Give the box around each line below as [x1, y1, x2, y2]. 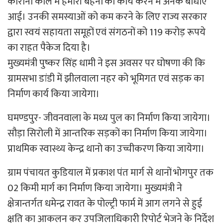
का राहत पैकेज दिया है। [7, 39, 91, 57]
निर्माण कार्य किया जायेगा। [7, 86, 100, 103]
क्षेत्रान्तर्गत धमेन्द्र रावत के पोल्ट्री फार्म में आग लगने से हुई [7, 195, 202, 213]
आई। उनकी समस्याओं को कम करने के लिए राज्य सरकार [7, 8, 207, 26]
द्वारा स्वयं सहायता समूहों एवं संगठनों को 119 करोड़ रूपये [7, 24, 206, 41]
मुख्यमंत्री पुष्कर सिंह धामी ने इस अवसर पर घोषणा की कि [7, 55, 205, 72]
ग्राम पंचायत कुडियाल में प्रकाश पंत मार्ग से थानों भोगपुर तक [7, 164, 214, 182]
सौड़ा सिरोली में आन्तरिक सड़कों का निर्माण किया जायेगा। [7, 125, 208, 142]
